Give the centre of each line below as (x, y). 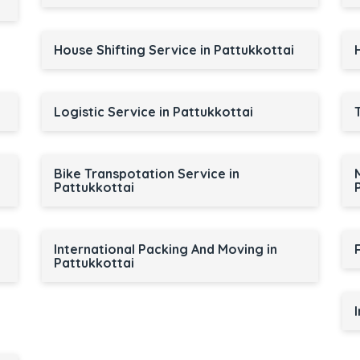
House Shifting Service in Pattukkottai (174, 50)
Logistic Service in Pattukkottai (153, 112)
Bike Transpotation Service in (146, 174)
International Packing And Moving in (165, 249)
